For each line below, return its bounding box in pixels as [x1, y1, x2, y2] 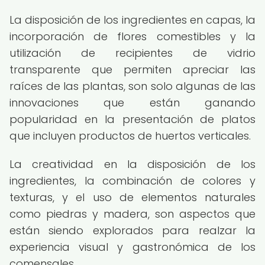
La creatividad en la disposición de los [9, 157, 256, 172]
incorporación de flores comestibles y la [9, 29, 256, 44]
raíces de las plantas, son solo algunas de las [9, 79, 256, 93]
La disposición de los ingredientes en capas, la [9, 12, 256, 27]
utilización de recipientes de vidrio [9, 46, 256, 60]
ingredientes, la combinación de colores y [9, 173, 256, 188]
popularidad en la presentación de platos [9, 112, 256, 127]
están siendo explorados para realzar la [9, 223, 256, 238]
